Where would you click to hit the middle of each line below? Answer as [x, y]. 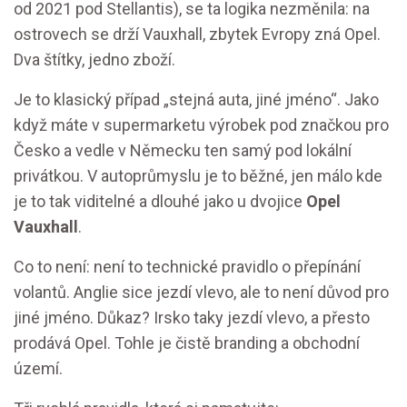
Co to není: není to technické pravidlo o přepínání [187, 267]
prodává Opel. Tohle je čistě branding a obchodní [187, 343]
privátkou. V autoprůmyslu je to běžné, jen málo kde [198, 176]
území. [38, 368]
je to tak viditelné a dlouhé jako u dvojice [160, 201]
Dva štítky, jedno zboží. [94, 60]
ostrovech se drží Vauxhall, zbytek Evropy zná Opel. [197, 34]
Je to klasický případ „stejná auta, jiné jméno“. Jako [196, 99]
